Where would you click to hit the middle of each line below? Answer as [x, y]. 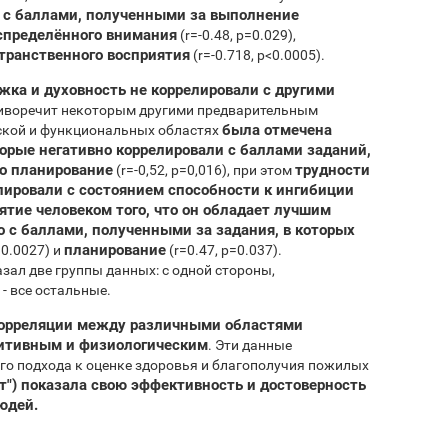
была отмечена [277, 129]
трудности [332, 169]
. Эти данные [250, 344]
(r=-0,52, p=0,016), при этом [204, 169]
